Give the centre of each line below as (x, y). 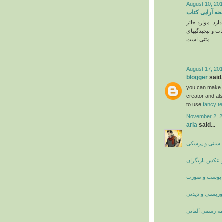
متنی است (198, 39)
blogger (197, 77)
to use (194, 104)
